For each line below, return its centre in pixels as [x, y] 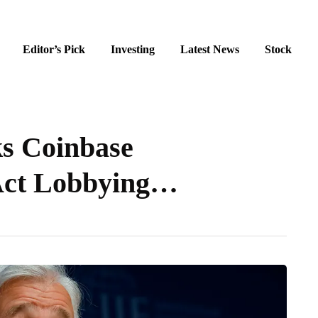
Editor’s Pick [54, 49]
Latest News [210, 49]
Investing [133, 49]
